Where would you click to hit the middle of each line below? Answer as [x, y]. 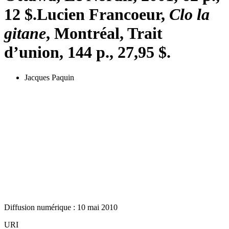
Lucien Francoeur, [103, 15]
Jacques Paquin [49, 77]
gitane [25, 33]
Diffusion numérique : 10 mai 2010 [61, 207]
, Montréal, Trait [104, 33]
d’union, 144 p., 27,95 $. [87, 52]
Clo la [189, 15]
